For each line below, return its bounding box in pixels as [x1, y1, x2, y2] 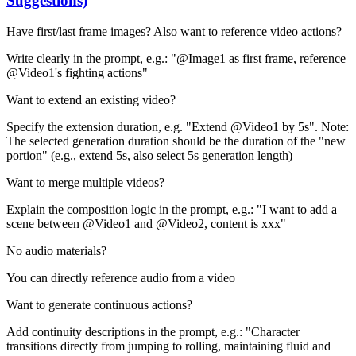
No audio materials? [6, 243, 106, 257]
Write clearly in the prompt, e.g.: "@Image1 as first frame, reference [6, 51, 346, 65]
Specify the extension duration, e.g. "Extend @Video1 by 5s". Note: [6, 119, 349, 133]
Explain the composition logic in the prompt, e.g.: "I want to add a [6, 202, 337, 216]
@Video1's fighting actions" [6, 65, 148, 79]
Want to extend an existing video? [6, 92, 176, 106]
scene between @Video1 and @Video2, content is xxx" [6, 216, 286, 230]
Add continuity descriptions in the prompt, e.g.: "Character [6, 324, 300, 339]
